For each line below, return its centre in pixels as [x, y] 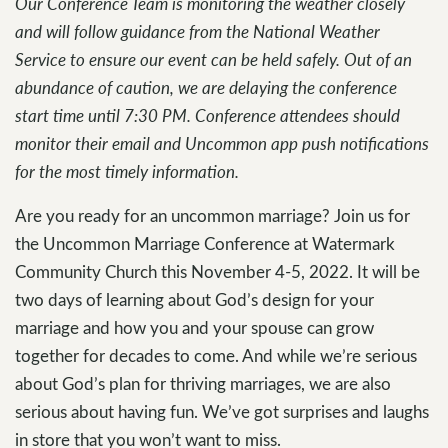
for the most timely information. [127, 172]
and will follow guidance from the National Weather [197, 32]
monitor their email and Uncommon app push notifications [222, 144]
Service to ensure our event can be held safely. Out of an [213, 60]
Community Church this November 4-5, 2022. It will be [217, 272]
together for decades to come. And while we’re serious [216, 356]
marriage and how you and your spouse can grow [194, 328]
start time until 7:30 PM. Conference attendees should [207, 116]
